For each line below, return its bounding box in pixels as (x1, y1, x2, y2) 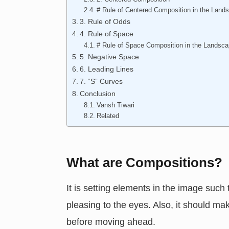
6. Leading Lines (80, 65, 134, 74)
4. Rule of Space (80, 30, 134, 38)
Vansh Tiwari (96, 101, 134, 109)
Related (96, 112, 119, 120)
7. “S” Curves (80, 77, 123, 86)
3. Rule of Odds (80, 17, 131, 26)
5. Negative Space (80, 53, 140, 61)
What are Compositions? (66, 155, 223, 171)
